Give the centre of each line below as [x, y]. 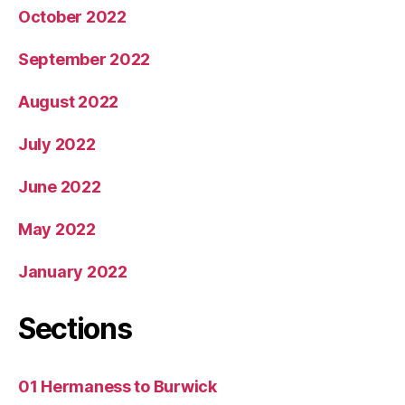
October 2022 [72, 16]
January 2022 [73, 271]
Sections [75, 328]
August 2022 [69, 101]
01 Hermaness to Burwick [118, 386]
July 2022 [57, 144]
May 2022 [57, 229]
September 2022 [85, 59]
